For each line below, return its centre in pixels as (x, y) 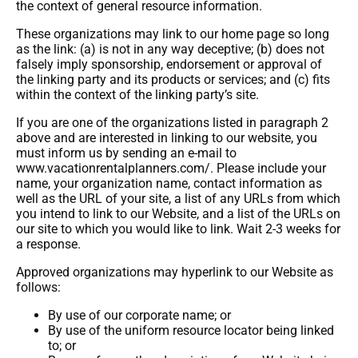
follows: (38, 287)
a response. (48, 244)
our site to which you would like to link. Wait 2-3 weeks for (178, 229)
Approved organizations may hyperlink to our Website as (175, 272)
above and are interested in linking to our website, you (167, 138)
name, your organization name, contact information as (169, 183)
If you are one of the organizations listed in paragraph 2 (172, 123)
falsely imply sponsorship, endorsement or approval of (169, 64)
